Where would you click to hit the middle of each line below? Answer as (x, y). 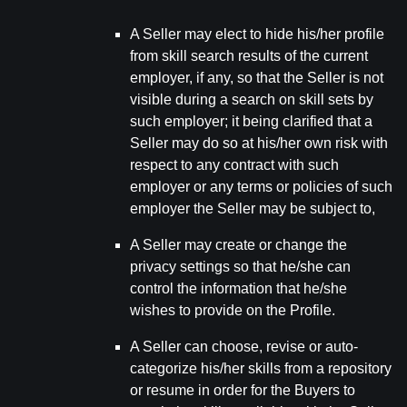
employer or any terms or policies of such (261, 187)
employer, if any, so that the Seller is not (257, 78)
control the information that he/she (238, 288)
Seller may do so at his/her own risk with (259, 143)
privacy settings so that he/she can (240, 267)
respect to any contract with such (234, 165)
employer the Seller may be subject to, (253, 208)
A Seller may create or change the (238, 245)
